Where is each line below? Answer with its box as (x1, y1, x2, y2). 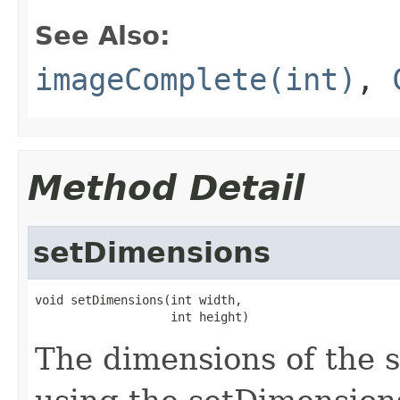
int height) (35, 309, 249, 324)
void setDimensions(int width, (35, 292, 242, 307)
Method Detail (28, 167, 304, 208)
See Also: (35, 20, 171, 51)
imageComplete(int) (35, 61, 356, 97)
